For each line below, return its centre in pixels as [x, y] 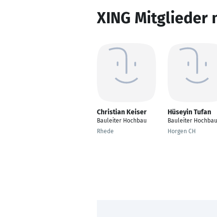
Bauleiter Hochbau [122, 121]
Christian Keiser [122, 112]
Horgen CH [182, 131]
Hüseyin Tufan [189, 112]
